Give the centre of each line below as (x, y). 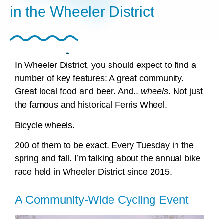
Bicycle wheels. (45, 125)
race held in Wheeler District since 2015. (93, 172)
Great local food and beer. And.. (78, 92)
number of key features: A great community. (99, 78)
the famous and (46, 105)
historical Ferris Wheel (121, 105)
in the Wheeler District (82, 12)
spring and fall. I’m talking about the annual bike (108, 159)
